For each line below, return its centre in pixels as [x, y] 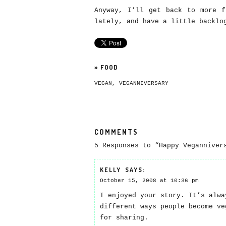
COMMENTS [116, 132]
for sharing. [124, 218]
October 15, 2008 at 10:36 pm [149, 181]
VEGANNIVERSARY [144, 83]
